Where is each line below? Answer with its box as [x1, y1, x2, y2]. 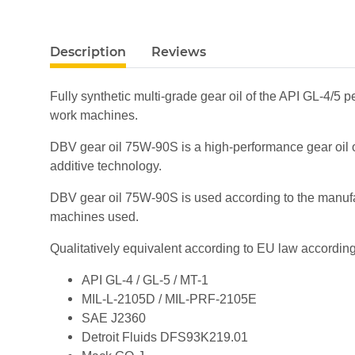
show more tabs [49, 36, 134, 52]
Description [50, 44, 126, 60]
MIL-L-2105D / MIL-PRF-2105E [82, 292, 257, 307]
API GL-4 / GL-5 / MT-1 [82, 273, 208, 288]
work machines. [50, 109, 138, 123]
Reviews [151, 44, 206, 60]
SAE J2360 [82, 311, 146, 326]
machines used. [50, 210, 139, 224]
